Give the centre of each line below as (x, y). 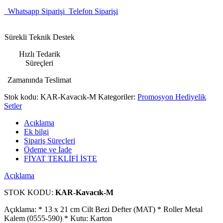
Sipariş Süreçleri (50, 140)
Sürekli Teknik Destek (39, 37)
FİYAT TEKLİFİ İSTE (60, 158)
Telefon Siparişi (91, 11)
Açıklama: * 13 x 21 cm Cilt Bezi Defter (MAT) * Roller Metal (103, 209)
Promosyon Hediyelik (172, 97)
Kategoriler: (118, 97)
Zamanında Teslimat (40, 80)
